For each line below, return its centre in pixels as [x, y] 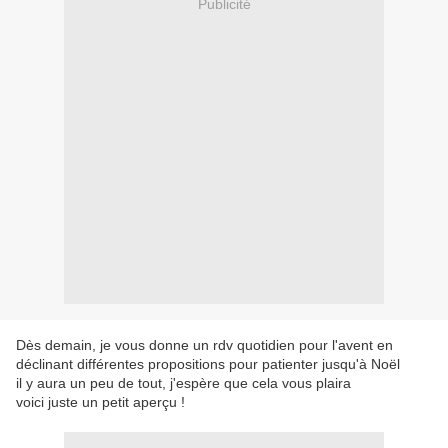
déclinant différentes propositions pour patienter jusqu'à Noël [208, 364]
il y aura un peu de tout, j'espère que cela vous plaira [183, 383]
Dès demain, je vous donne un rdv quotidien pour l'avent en [204, 345]
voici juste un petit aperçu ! [100, 402]
